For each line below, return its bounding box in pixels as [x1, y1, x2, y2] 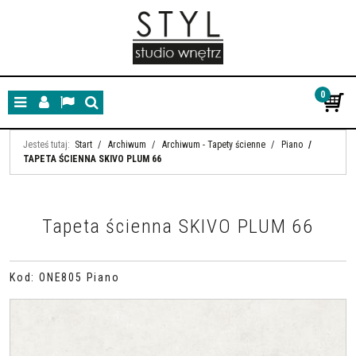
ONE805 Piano [38, 271, 120, 284]
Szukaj [90, 103, 121, 116]
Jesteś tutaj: [23, 139, 70, 150]
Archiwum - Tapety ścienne [162, 139, 265, 150]
